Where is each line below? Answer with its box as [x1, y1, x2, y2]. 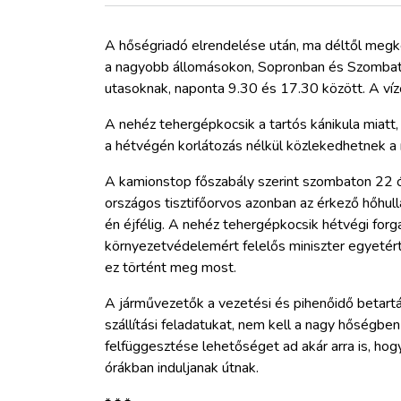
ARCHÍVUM [60, 155, 138, 175]
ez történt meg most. [105, 257, 236, 277]
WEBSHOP [60, 209, 136, 228]
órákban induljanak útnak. [105, 357, 259, 378]
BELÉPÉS [60, 262, 124, 282]
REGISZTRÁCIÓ [60, 316, 162, 336]
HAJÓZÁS [60, 47, 125, 67]
